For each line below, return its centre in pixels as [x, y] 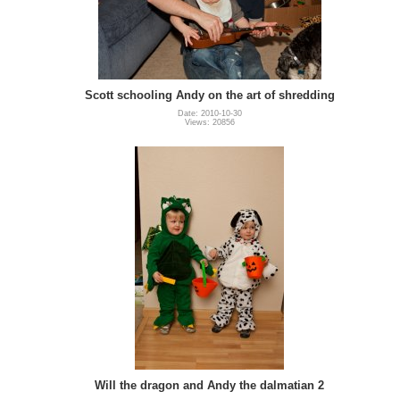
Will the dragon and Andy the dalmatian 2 [209, 385]
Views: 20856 [209, 122]
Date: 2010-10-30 [209, 113]
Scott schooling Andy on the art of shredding [209, 95]
